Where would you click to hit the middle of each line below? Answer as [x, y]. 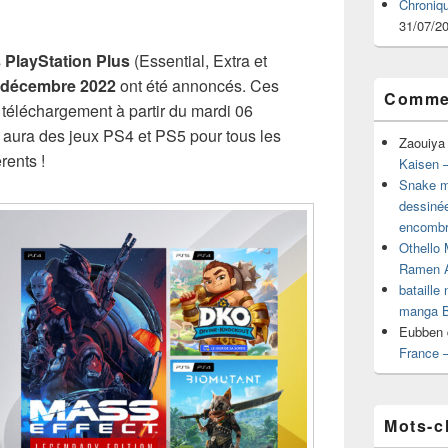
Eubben [421, 331]
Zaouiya [422, 142]
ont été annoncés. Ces [197, 85]
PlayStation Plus [67, 60]
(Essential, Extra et [198, 60]
